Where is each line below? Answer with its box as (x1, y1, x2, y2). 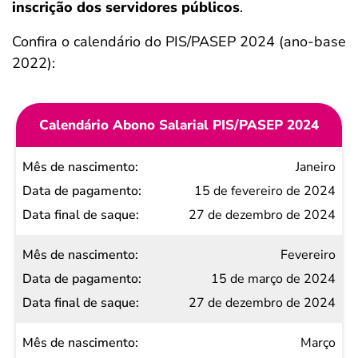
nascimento (25, 181, 94, 200)
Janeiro (296, 158, 336, 177)
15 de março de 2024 (211, 270, 336, 288)
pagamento (25, 229, 93, 248)
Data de (46, 205, 93, 224)
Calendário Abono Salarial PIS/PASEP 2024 (39, 116, 319, 135)
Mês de (51, 157, 94, 176)
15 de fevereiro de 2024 (194, 182, 336, 201)
